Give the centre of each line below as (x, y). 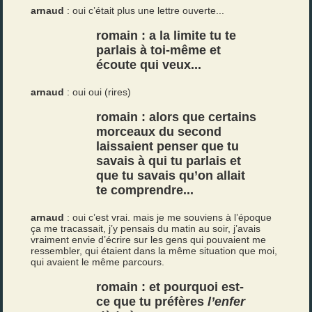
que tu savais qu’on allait (171, 175)
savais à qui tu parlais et (169, 161)
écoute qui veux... (149, 65)
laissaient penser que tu (168, 146)
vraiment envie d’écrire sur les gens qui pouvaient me (149, 240)
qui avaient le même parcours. (98, 262)
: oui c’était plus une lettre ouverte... (145, 10)
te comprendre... (145, 190)
